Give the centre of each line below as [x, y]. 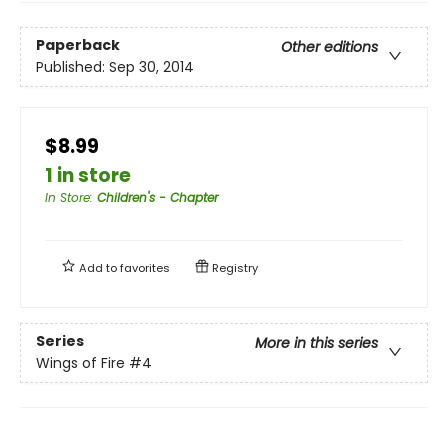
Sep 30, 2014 [151, 67]
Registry [233, 267]
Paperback [78, 45]
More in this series [316, 343]
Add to [98, 267]
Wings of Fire [80, 363]
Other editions [329, 47]
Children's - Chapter [157, 197]
